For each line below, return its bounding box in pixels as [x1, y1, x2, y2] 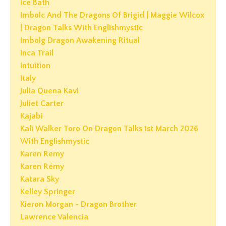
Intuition [20, 61, 50, 71]
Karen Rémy [20, 162, 64, 172]
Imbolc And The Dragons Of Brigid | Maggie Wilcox [20, 11, 204, 20]
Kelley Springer [20, 187, 75, 197]
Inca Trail [20, 48, 53, 58]
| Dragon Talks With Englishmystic [20, 23, 143, 33]
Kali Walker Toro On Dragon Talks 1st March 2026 [20, 124, 198, 134]
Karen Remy [20, 149, 64, 159]
